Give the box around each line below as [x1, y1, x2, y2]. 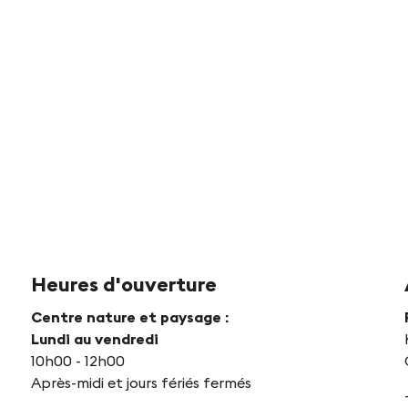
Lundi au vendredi [30, 329, 158, 348]
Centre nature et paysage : [30, 307, 229, 326]
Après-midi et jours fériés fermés [30, 372, 251, 392]
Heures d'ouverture [30, 270, 217, 297]
